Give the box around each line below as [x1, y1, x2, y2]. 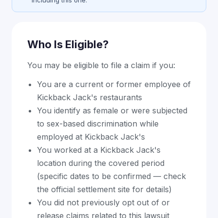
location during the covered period [37, 158, 164, 168]
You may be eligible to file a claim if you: [27, 60, 175, 70]
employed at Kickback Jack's [37, 132, 145, 142]
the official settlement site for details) [37, 184, 172, 194]
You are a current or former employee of [37, 79, 191, 89]
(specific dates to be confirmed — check [37, 171, 186, 181]
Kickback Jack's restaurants [37, 92, 142, 102]
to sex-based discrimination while [37, 119, 159, 128]
